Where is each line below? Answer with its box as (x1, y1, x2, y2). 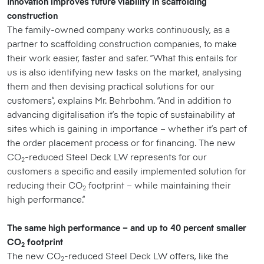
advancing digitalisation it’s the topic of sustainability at (7, 108, 235, 121)
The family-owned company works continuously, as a (7, 24, 230, 36)
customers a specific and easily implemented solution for (7, 165, 246, 177)
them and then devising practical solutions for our (7, 80, 214, 93)
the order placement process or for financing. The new (7, 137, 236, 149)
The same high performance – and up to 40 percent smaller (7, 222, 246, 234)
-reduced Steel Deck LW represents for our (25, 151, 207, 163)
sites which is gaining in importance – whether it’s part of (7, 123, 247, 135)
